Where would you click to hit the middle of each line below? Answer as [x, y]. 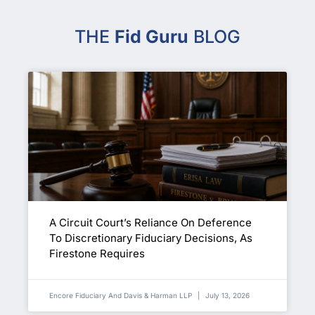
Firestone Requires [97, 253]
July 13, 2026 [226, 295]
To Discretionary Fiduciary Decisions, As [151, 238]
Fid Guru [152, 36]
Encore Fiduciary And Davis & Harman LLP [122, 295]
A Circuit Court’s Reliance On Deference [150, 222]
